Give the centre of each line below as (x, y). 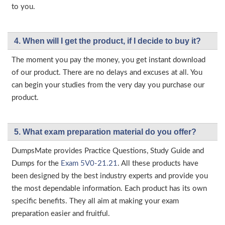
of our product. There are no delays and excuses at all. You (107, 73)
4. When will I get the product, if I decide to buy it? (107, 41)
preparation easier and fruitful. (61, 214)
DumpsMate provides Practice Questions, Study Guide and (108, 151)
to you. (23, 7)
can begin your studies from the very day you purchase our (108, 85)
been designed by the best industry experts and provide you (110, 176)
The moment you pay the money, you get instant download (108, 60)
